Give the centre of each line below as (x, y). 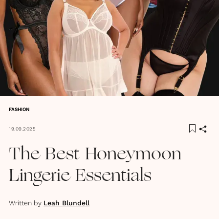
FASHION (19, 109)
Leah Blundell (66, 203)
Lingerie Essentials (80, 176)
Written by (25, 203)
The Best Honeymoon (95, 155)
